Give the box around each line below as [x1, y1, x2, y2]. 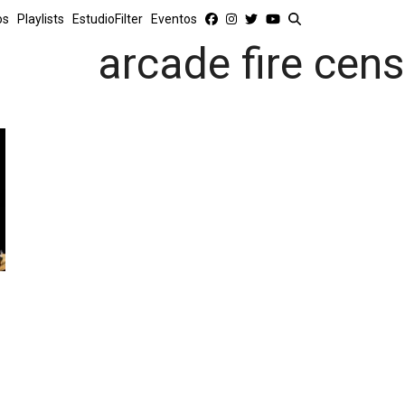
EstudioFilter [72, 12, 143, 26]
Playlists [17, 12, 64, 26]
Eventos [151, 12, 197, 26]
